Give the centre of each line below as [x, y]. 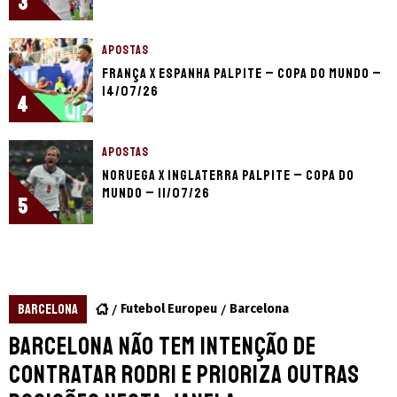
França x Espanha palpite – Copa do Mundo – [242, 74]
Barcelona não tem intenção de [163, 346]
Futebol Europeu [169, 309]
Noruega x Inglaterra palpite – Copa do [228, 176]
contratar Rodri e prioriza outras [184, 375]
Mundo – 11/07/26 [156, 194]
